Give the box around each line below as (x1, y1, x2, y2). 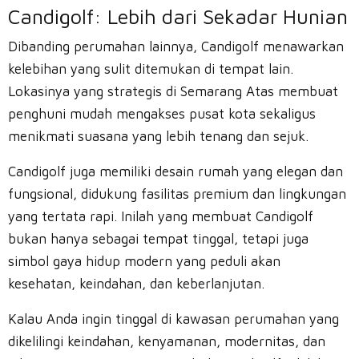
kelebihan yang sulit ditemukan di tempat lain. (8, 61, 293, 77)
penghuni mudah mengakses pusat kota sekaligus (8, 106, 316, 122)
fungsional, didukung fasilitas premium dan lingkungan (8, 186, 346, 202)
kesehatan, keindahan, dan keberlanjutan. (8, 276, 264, 292)
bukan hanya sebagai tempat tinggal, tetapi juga (8, 231, 309, 247)
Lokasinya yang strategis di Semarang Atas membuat (8, 83, 338, 99)
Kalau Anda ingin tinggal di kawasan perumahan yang (8, 311, 339, 327)
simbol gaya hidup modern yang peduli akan (8, 253, 280, 269)
